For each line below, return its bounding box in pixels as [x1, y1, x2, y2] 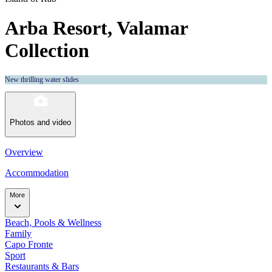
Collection [5, 39, 89, 62]
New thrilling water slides [5, 75, 79, 84]
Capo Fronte [5, 239, 53, 250]
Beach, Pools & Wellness [5, 217, 101, 228]
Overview [5, 146, 43, 157]
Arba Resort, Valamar [5, 17, 188, 39]
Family [5, 228, 32, 239]
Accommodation [5, 167, 69, 178]
